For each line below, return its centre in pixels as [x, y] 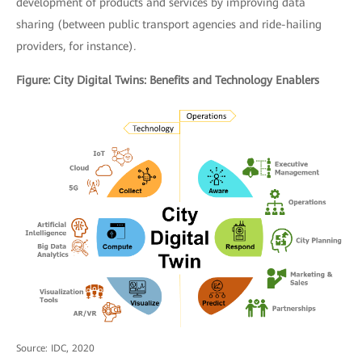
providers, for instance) [75, 46]
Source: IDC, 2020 [55, 348]
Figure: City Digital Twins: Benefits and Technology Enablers [168, 80]
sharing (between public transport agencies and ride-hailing [169, 24]
